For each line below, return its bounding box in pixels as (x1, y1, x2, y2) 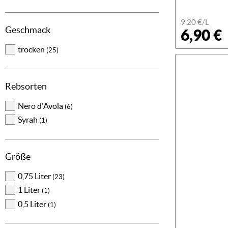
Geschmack (5, 24, 50, 36)
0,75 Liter (18, 171, 52, 181)
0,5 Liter (18, 199, 48, 209)
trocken (18, 45, 46, 54)
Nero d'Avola (18, 101, 65, 110)
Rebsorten (5, 80, 47, 92)
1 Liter (18, 185, 42, 195)
